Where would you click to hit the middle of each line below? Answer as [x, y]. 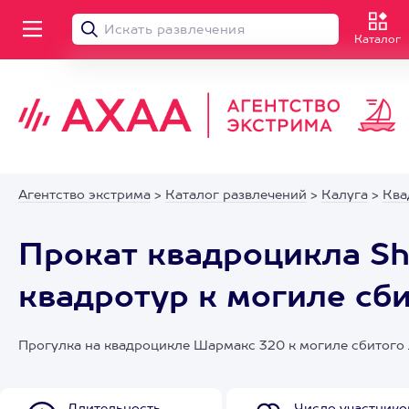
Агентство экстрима [84, 195]
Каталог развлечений [236, 195]
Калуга [345, 195]
